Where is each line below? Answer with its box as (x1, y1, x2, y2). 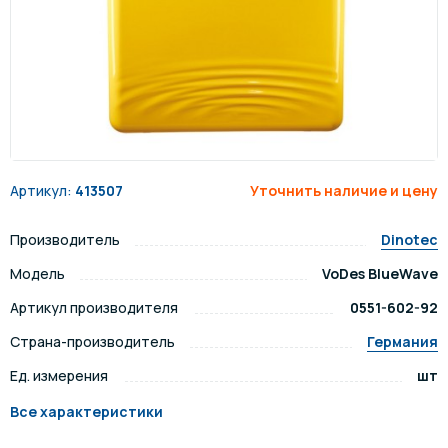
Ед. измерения (10, 366, 108, 385)
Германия (367, 332, 438, 351)
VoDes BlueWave (322, 264, 438, 283)
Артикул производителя (10, 298, 178, 317)
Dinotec (381, 230, 438, 249)
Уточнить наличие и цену (250, 181, 438, 200)
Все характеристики (10, 402, 163, 421)
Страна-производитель (10, 332, 175, 351)
